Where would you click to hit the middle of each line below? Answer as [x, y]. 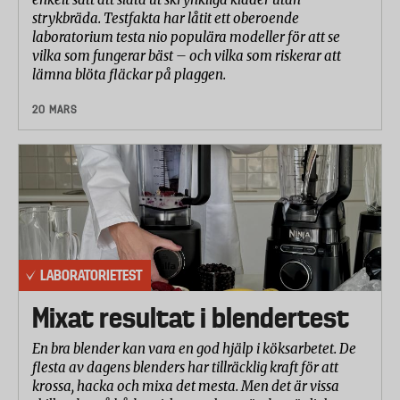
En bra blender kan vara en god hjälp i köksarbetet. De [194, 349]
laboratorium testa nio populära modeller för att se [186, 37]
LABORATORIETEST [91, 275]
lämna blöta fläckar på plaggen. [129, 74]
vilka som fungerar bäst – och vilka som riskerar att [187, 55]
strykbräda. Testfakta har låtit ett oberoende [166, 18]
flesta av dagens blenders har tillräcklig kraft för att [185, 368]
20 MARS [55, 109]
